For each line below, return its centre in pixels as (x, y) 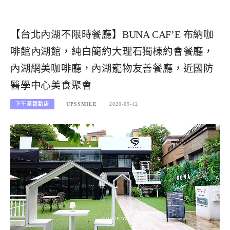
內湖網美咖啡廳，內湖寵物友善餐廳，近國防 (112, 68)
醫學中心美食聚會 (51, 85)
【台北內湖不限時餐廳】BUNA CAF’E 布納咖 (112, 34)
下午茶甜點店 (32, 104)
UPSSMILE (82, 104)
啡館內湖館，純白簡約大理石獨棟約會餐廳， (112, 51)
